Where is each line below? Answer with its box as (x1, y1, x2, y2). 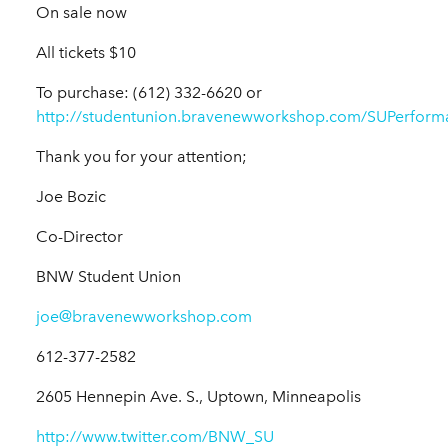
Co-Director (36, 227, 123, 247)
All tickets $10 (36, 43, 136, 63)
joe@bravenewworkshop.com (36, 307, 252, 327)
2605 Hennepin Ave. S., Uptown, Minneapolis (36, 387, 361, 407)
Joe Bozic (36, 187, 106, 207)
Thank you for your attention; (36, 147, 247, 167)
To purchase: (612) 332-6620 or (36, 83, 262, 103)
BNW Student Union (36, 267, 181, 287)
